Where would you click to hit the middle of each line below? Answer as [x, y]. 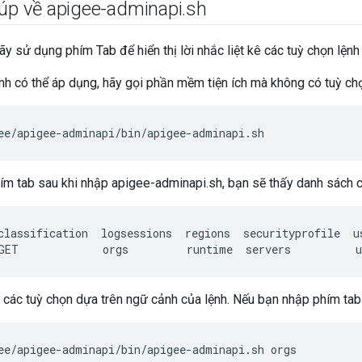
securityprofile [292, 234]
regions [208, 234]
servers [268, 250]
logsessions [137, 234]
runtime [210, 250]
